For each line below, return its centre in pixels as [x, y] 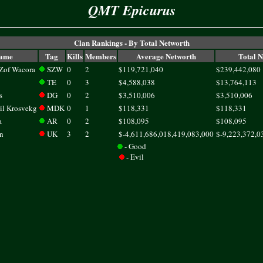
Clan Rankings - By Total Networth [131, 43]
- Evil [134, 157]
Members [100, 56]
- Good [134, 146]
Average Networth [166, 56]
